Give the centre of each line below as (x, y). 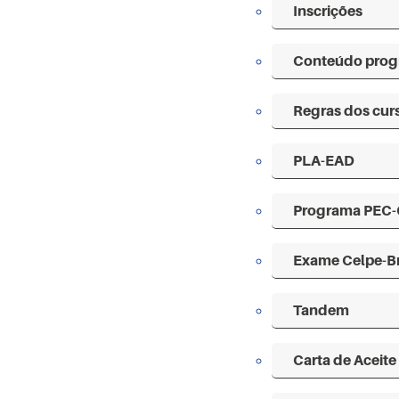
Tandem (321, 310)
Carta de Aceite (345, 360)
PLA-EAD (324, 161)
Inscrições (328, 11)
